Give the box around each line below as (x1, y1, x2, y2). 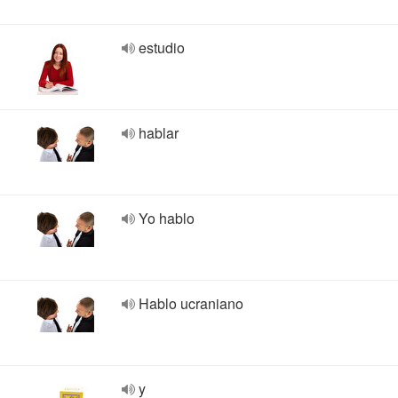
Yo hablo (139, 208, 195, 228)
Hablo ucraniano (139, 293, 243, 314)
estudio (139, 37, 185, 58)
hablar (139, 123, 179, 143)
